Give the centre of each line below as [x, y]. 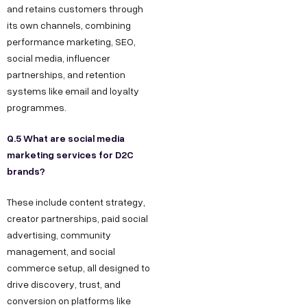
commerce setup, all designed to [78, 268]
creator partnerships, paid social [77, 219]
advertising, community [59, 235]
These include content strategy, [76, 202]
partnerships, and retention [66, 75]
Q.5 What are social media [66, 138]
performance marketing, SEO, [71, 42]
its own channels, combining [69, 25]
